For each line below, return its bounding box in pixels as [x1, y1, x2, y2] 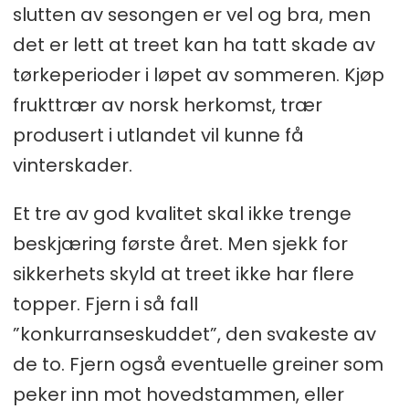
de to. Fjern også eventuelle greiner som [12, 351, 383, 378]
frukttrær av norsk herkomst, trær [12, 92, 322, 119]
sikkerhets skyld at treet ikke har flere [12, 261, 354, 288]
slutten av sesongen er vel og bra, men [12, 2, 371, 28]
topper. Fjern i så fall [12, 291, 198, 318]
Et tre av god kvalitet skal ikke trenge [12, 201, 351, 227]
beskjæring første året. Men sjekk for [12, 231, 348, 257]
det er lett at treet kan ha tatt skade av [12, 32, 375, 58]
